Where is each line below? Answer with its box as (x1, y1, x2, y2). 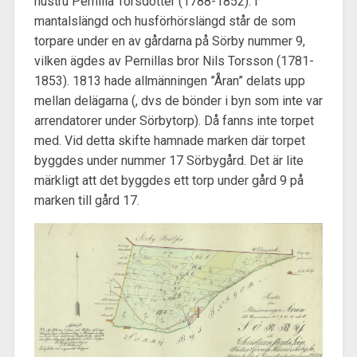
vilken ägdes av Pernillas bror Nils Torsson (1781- (33, 53, 314, 69)
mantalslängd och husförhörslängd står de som (33, 13, 296, 29)
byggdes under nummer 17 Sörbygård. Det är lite (33, 152, 304, 168)
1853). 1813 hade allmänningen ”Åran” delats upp (33, 73, 305, 88)
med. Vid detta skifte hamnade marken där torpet (33, 132, 305, 148)
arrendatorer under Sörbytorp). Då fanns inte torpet (33, 112, 314, 128)
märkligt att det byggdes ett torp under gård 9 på (33, 172, 304, 188)
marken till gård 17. (33, 192, 139, 208)
